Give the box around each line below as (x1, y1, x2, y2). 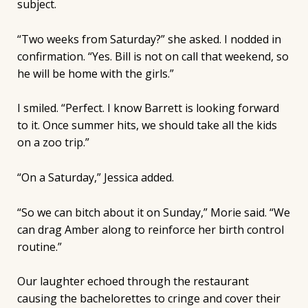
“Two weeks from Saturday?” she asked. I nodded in (16, 31, 281, 47)
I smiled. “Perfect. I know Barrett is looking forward (16, 100, 279, 116)
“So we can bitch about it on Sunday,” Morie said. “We (16, 204, 290, 220)
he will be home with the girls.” (16, 65, 174, 81)
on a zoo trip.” (16, 135, 89, 151)
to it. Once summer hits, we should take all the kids (16, 118, 277, 133)
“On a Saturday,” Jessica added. (16, 169, 174, 185)
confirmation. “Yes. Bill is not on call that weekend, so (16, 48, 289, 64)
